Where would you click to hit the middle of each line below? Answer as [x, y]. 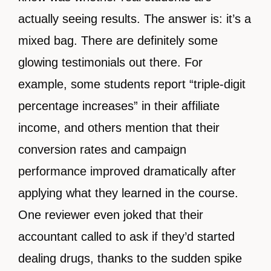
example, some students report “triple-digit [132, 84]
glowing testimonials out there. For [110, 63]
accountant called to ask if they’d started [126, 237]
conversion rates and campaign [102, 150]
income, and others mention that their [119, 128]
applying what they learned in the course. [128, 193]
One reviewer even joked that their [111, 215]
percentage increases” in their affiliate [119, 106]
